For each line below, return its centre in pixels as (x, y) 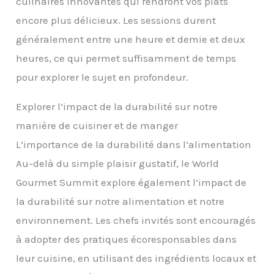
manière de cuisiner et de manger (97, 125)
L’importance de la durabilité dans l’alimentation (134, 144)
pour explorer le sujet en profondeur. (102, 77)
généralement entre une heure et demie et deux (131, 39)
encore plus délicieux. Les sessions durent (116, 20)
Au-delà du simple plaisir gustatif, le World (118, 163)
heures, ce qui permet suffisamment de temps (126, 58)
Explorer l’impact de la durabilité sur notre (117, 106)
